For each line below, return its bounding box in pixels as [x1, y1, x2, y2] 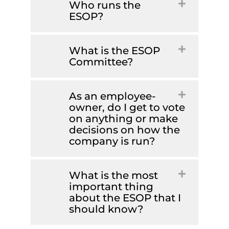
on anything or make [69, 112, 178, 125]
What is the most [69, 169, 158, 182]
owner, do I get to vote [69, 101, 185, 114]
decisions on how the [69, 124, 180, 136]
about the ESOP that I [69, 192, 181, 204]
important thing [69, 180, 153, 193]
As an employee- [69, 90, 156, 103]
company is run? [69, 135, 155, 148]
